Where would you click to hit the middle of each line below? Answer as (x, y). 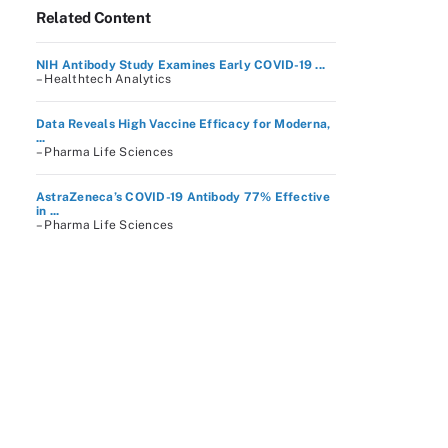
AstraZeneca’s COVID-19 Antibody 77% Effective (183, 197)
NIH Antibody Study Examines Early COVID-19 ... (181, 65)
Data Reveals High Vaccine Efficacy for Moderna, (183, 124)
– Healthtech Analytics (104, 79)
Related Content (93, 17)
